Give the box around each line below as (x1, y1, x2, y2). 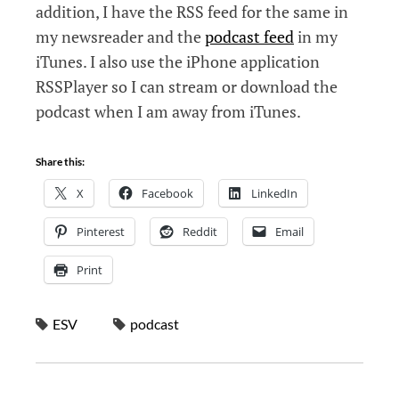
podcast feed (205, 26, 294, 48)
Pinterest (77, 224, 125, 240)
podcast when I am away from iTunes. (36, 101, 301, 123)
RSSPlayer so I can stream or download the (36, 76, 338, 98)
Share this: (36, 155, 85, 169)
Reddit (183, 224, 217, 240)
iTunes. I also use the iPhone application (36, 51, 320, 73)
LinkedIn (251, 185, 297, 202)
